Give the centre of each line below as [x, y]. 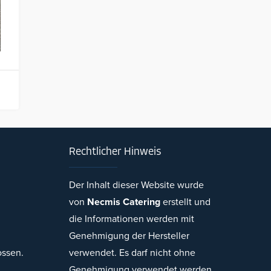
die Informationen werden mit [131, 219]
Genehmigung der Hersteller [129, 236]
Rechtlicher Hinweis [115, 152]
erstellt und [185, 202]
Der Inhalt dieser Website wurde [136, 185]
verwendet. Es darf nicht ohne [132, 253]
